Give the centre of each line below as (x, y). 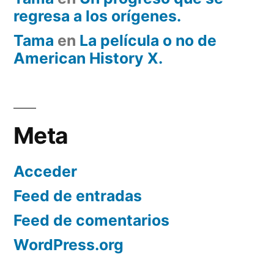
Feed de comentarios (91, 220)
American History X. (88, 58)
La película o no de (148, 41)
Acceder (45, 172)
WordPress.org (68, 245)
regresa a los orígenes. (97, 16)
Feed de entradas (78, 196)
